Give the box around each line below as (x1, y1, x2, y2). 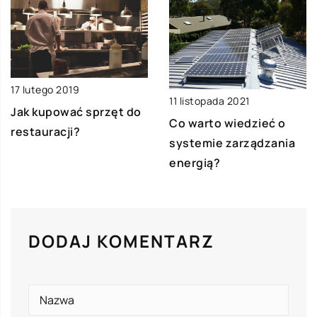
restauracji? (11, 123, 80, 139)
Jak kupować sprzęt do (11, 103, 142, 120)
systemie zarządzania (169, 134, 295, 151)
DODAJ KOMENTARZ (28, 229, 214, 253)
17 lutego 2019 (11, 82, 79, 96)
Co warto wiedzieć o (169, 115, 286, 131)
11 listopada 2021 (169, 93, 250, 108)
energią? (169, 154, 220, 171)
